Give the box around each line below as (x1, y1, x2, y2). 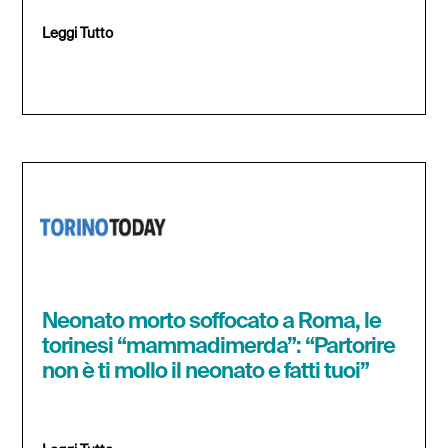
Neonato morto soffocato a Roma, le (42, 310, 382, 333)
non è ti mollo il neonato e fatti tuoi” (42, 360, 370, 383)
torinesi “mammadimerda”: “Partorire (42, 335, 396, 358)
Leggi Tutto (42, 27, 114, 42)
